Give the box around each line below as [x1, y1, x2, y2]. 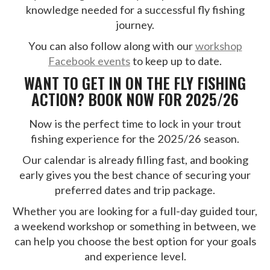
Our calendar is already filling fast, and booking [22, 153, 248, 167]
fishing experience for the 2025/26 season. [31, 132, 239, 146]
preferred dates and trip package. [55, 183, 215, 197]
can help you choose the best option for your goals [14, 234, 256, 248]
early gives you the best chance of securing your [19, 168, 251, 182]
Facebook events [48, 54, 130, 68]
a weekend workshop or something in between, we [14, 219, 256, 233]
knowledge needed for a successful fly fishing [25, 3, 245, 17]
